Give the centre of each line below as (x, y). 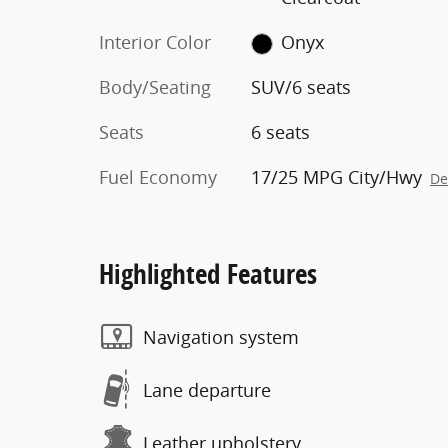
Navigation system (221, 336)
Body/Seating (155, 87)
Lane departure (207, 389)
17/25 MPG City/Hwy (336, 177)
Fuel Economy (158, 177)
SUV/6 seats (300, 87)
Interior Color (155, 42)
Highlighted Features (208, 273)
